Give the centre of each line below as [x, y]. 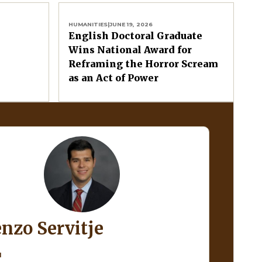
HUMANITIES [88, 24]
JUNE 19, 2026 [131, 24]
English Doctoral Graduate [135, 35]
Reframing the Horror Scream [143, 63]
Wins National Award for [130, 49]
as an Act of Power [113, 77]
